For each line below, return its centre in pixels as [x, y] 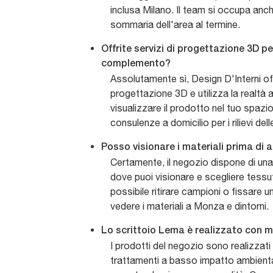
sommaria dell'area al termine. [175, 25]
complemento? [136, 64]
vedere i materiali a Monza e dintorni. [190, 206]
